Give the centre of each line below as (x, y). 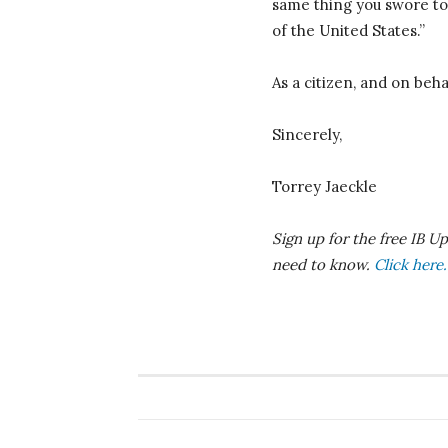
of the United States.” (348, 30)
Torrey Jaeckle (324, 186)
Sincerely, (307, 134)
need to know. (323, 264)
